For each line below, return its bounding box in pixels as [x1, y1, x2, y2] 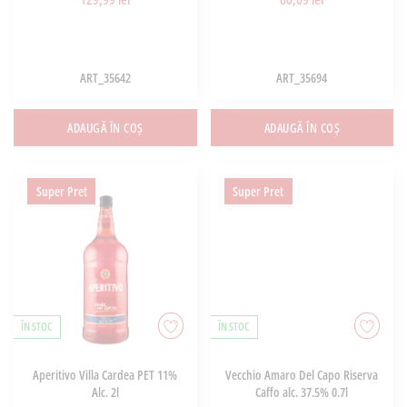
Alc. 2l [91, 382, 119, 401]
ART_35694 [276, 69, 328, 87]
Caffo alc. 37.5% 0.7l [255, 382, 349, 401]
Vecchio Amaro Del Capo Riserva [225, 365, 379, 383]
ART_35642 [79, 69, 131, 87]
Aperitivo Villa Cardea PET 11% [33, 365, 178, 383]
